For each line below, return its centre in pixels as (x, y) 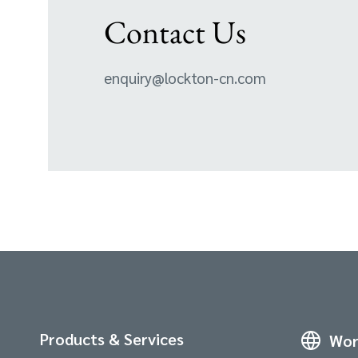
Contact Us (175, 32)
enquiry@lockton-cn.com (185, 78)
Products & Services (112, 339)
